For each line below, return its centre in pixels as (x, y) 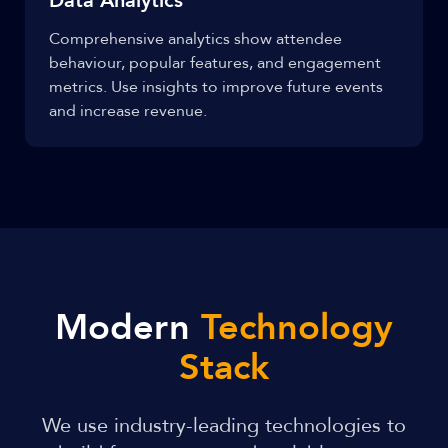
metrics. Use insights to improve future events (216, 87)
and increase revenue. (128, 111)
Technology (297, 327)
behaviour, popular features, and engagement (215, 63)
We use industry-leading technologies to (224, 425)
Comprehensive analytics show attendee (195, 39)
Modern (128, 327)
